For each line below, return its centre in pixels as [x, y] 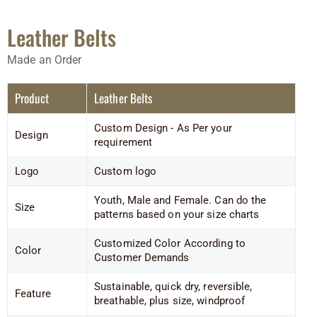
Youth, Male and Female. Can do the [180, 200]
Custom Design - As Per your [163, 128]
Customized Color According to [170, 243]
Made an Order [45, 59]
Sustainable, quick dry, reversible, [173, 286]
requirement [123, 142]
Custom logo [126, 171]
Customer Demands [142, 257]
